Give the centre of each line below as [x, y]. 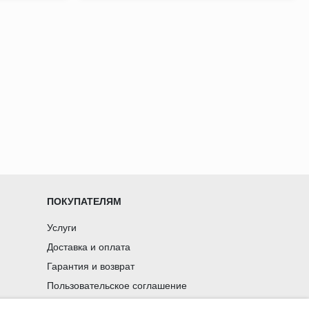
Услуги [62, 227]
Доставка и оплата [89, 247]
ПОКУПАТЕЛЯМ [84, 201]
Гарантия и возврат [91, 266]
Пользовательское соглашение [117, 285]
